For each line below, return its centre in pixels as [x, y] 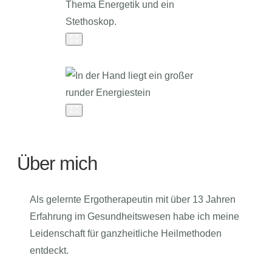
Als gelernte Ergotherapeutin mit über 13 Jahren [132, 199]
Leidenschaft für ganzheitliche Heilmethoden [125, 233]
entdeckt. [49, 250]
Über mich [57, 164]
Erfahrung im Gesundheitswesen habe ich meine [134, 216]
